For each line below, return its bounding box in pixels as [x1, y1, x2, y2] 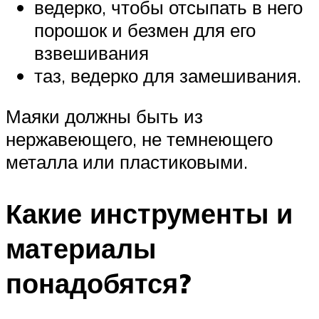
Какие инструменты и [6, 196, 293, 231]
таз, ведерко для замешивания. [34, 63, 301, 87]
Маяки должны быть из [6, 105, 203, 128]
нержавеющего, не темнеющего [6, 127, 273, 151]
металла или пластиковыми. [6, 150, 248, 174]
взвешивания [34, 41, 149, 64]
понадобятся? [6, 266, 191, 301]
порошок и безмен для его [34, 18, 256, 41]
